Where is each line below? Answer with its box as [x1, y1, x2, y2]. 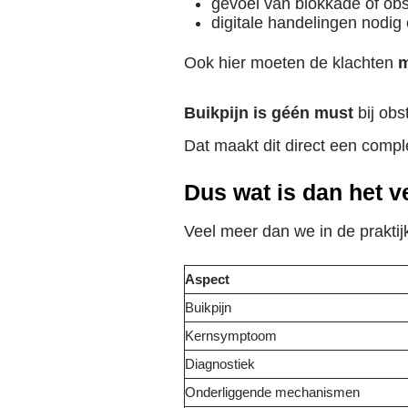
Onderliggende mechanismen [185, 385, 360, 401]
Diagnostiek [185, 357, 255, 372]
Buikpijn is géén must [184, 104, 353, 123]
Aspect [185, 272, 229, 288]
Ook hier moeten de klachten [184, 54, 398, 73]
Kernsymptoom [185, 329, 277, 344]
